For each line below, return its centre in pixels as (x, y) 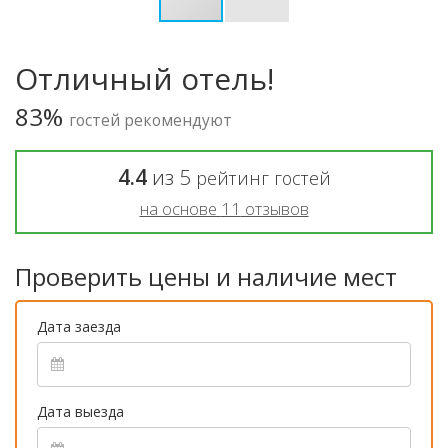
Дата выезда (80, 411)
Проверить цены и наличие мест (206, 276)
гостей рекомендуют (150, 119)
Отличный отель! (144, 78)
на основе (180, 208)
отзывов (274, 208)
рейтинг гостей (263, 177)
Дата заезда (79, 326)
